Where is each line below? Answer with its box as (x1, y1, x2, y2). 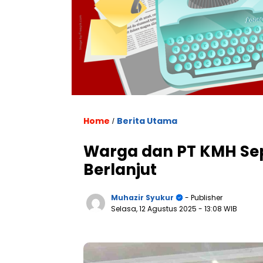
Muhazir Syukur (111, 193, 174, 203)
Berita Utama (117, 115, 177, 127)
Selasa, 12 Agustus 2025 (111, 204, 198, 214)
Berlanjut (83, 159, 157, 181)
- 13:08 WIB (198, 204, 237, 214)
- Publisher (183, 193, 222, 203)
